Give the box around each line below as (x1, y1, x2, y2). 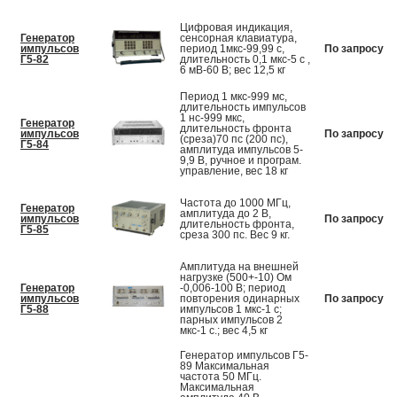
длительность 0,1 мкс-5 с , (180, 53, 310, 66)
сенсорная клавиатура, (180, 32, 297, 45)
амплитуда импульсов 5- (180, 144, 303, 157)
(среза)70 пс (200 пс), (180, 133, 288, 146)
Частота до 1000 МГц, (180, 197, 291, 210)
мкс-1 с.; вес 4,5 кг (180, 324, 268, 338)
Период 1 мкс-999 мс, (180, 90, 287, 104)
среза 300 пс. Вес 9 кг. (180, 229, 290, 242)
